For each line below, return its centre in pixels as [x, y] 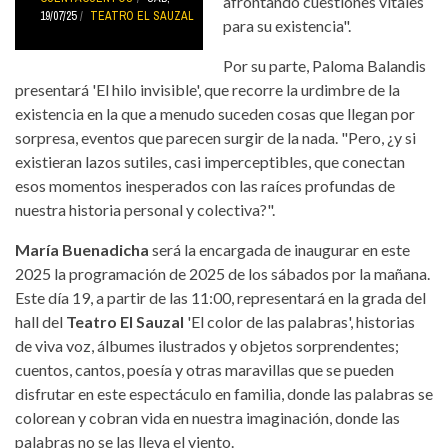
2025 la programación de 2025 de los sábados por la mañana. [222, 273]
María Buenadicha [82, 249]
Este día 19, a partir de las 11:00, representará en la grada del [220, 297]
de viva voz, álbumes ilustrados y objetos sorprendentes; [207, 345]
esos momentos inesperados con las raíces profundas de [205, 185]
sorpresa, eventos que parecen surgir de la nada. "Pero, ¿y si [215, 137]
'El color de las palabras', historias [299, 321]
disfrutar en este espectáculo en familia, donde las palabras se [224, 393]
